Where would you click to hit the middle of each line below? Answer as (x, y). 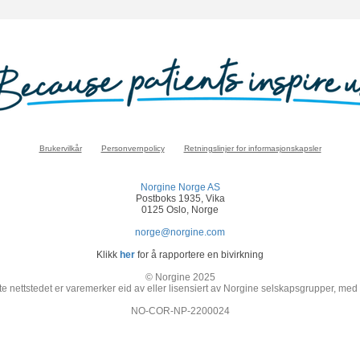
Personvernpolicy (133, 148)
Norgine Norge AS (180, 187)
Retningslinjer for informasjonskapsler (252, 148)
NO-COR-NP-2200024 (180, 311)
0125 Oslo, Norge (180, 210)
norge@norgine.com (180, 232)
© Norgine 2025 (180, 277)
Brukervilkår (60, 148)
